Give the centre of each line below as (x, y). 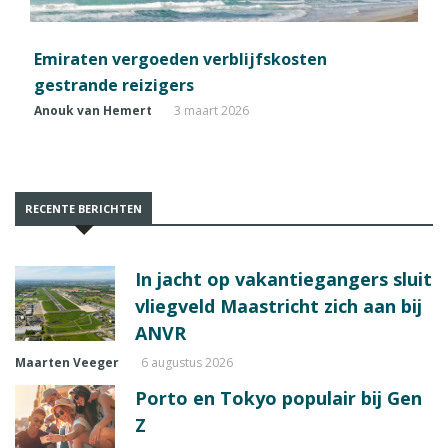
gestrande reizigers (114, 85)
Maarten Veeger (67, 363)
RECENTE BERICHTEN (83, 209)
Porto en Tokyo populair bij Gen (278, 398)
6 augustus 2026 (187, 363)
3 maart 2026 (211, 111)
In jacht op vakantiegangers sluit (283, 279)
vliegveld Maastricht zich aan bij (278, 306)
